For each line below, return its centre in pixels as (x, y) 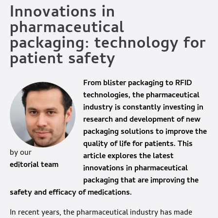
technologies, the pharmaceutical (141, 96)
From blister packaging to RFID (138, 84)
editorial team (34, 166)
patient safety (63, 61)
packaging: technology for (108, 45)
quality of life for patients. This (138, 145)
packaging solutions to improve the (145, 133)
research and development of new (142, 120)
